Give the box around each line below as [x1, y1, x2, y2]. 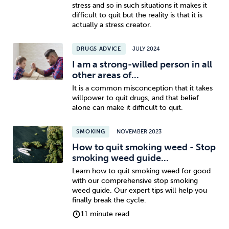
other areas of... [72, 70, 139, 81]
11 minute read [81, 210, 130, 219]
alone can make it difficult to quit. [72, 103, 183, 112]
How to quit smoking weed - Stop [72, 142, 216, 153]
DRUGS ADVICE [76, 45, 121, 52]
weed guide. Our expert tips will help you [72, 186, 207, 195]
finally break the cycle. [72, 195, 146, 204]
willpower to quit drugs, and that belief [72, 93, 199, 102]
